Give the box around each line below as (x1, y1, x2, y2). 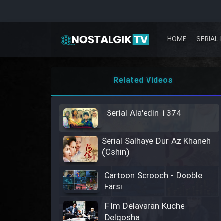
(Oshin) (102, 146, 129, 159)
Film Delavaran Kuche (104, 199, 184, 213)
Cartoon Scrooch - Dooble (104, 169, 202, 183)
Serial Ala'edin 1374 (107, 107, 181, 120)
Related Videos (113, 74, 173, 87)
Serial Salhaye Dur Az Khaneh (102, 134, 211, 148)
